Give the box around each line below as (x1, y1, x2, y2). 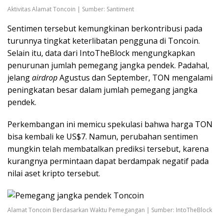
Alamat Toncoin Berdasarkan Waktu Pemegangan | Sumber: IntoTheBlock (7, 206, 212, 215)
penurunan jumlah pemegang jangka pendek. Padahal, (7, 59, 209, 71)
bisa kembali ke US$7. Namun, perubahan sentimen (7, 131, 198, 142)
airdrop (32, 72, 59, 83)
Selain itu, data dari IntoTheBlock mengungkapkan (7, 47, 195, 58)
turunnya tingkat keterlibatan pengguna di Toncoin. (7, 35, 200, 46)
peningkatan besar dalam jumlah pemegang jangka (7, 84, 197, 95)
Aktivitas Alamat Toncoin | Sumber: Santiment (7, 4, 134, 13)
